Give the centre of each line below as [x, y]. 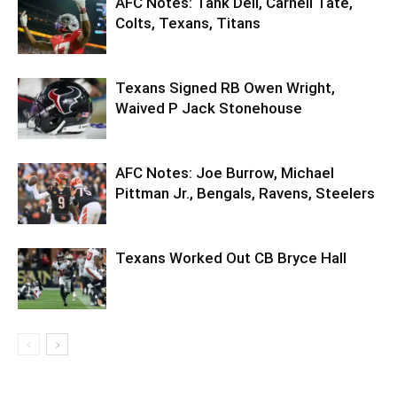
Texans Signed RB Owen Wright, [225, 87]
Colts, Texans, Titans [188, 23]
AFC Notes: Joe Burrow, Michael [225, 172]
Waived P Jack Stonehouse [209, 108]
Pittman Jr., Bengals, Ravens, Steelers [245, 193]
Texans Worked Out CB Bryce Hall [231, 257]
